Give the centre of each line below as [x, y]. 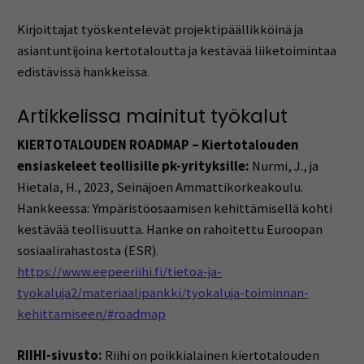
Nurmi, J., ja [285, 166]
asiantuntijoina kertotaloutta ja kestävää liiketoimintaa [176, 50]
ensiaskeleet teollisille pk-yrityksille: [134, 166]
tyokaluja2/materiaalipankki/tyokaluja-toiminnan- [162, 292]
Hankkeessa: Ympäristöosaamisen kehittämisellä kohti [174, 208]
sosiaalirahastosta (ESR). [87, 250]
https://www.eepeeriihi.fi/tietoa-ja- [119, 271]
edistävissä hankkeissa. [83, 71]
